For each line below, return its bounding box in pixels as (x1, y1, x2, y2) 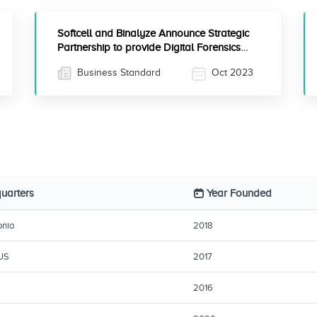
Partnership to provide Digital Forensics (57, 42, 241, 53)
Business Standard (74, 67, 161, 78)
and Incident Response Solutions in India (57, 56, 246, 67)
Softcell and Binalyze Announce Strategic (57, 28, 249, 39)
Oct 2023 (209, 67, 253, 78)
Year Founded (207, 188, 272, 199)
